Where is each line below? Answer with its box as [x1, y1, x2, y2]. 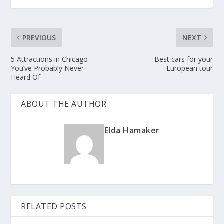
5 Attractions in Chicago [11, 54, 88, 64]
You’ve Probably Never [11, 63, 84, 73]
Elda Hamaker [104, 124, 160, 136]
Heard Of [11, 72, 41, 82]
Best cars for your [154, 54, 213, 64]
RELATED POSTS [21, 200, 87, 212]
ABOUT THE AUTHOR [21, 98, 107, 109]
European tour [166, 63, 213, 73]
